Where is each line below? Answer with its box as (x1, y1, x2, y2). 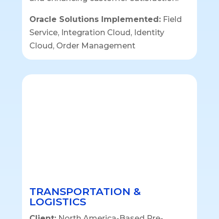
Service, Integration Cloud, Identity (29, 27, 164, 37)
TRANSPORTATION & (29, 185, 141, 198)
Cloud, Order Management (29, 41, 135, 50)
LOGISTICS (29, 196, 86, 208)
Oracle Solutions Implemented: (29, 14, 161, 24)
